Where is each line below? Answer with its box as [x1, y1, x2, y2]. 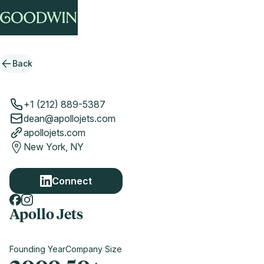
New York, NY [24, 141, 84, 153]
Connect [52, 175, 92, 187]
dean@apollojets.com [24, 113, 115, 124]
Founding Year [9, 244, 65, 254]
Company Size [65, 244, 122, 254]
